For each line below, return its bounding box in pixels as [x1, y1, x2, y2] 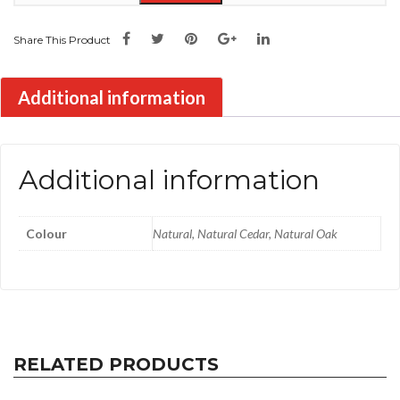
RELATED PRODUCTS [13, 353, 219, 375]
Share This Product [13, 33, 111, 46]
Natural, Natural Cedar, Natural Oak [153, 226, 337, 241]
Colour [26, 226, 67, 241]
